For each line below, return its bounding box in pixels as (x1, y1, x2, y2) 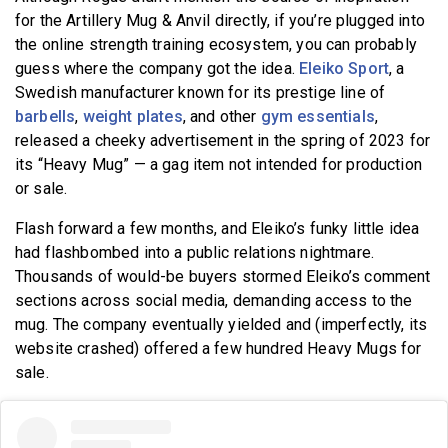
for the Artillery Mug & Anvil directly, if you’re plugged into (15, 11, 425, 31)
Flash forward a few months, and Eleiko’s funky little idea (15, 219, 420, 239)
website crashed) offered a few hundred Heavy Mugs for (15, 339, 422, 359)
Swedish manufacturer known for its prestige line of (15, 83, 386, 103)
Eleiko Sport (299, 59, 390, 79)
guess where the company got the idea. (15, 59, 300, 79)
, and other (182, 107, 261, 127)
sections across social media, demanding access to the (15, 291, 413, 311)
